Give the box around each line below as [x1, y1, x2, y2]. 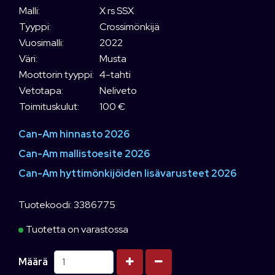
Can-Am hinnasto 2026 [18, 127, 130, 141]
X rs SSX [99, 4, 134, 18]
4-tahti [99, 68, 131, 82]
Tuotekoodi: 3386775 [18, 198, 115, 211]
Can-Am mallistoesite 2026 [18, 147, 150, 160]
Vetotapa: [19, 84, 63, 98]
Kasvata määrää [125, 254, 201, 268]
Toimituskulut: [19, 100, 79, 114]
